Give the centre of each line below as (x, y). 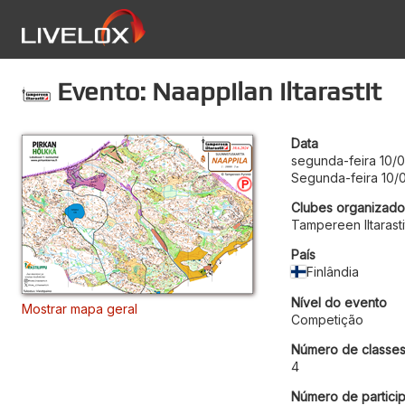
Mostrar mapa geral (80, 308)
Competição (327, 319)
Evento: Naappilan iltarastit (216, 91)
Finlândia (333, 271)
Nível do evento (339, 302)
